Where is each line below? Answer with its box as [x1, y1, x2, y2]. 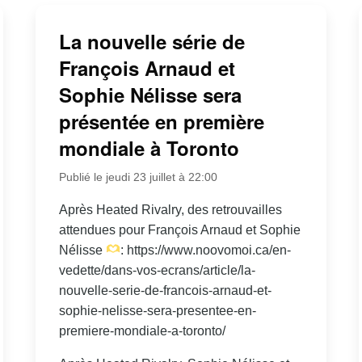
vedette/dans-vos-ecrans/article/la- [58, 263, 255, 277]
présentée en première [58, 107, 264, 135]
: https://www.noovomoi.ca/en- [120, 242, 292, 257]
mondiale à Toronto [58, 133, 239, 162]
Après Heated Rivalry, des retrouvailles [58, 202, 282, 217]
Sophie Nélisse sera [58, 80, 242, 108]
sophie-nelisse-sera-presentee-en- [58, 303, 256, 318]
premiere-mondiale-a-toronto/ [58, 323, 225, 338]
